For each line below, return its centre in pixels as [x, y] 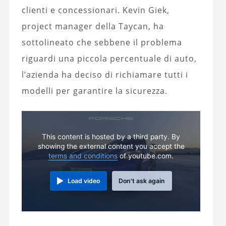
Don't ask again [142, 181]
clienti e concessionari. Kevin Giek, [95, 10]
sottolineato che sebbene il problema [102, 42]
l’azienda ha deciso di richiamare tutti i [105, 74]
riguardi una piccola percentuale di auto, [109, 58]
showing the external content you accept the [111, 146]
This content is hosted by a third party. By [111, 136]
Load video [84, 181]
